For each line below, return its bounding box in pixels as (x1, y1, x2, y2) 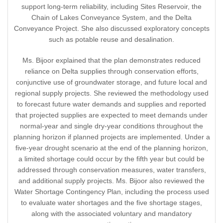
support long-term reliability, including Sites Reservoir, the (21, 2, 202, 11)
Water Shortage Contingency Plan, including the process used (14, 188, 209, 196)
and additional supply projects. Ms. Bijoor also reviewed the (18, 177, 205, 185)
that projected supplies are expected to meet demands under (15, 111, 208, 119)
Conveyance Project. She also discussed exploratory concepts (13, 24, 210, 33)
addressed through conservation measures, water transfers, (17, 166, 206, 174)
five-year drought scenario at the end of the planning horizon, (15, 144, 208, 152)
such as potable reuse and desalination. (49, 35, 174, 44)
